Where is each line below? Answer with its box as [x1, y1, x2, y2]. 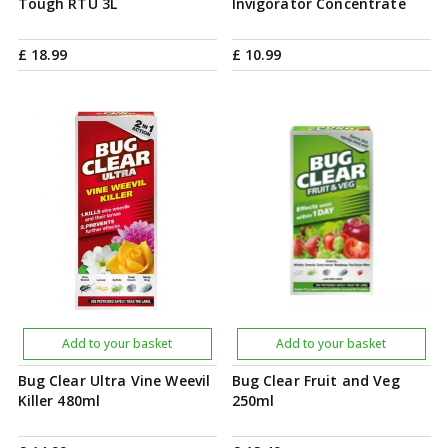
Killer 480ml [17, 391, 101, 410]
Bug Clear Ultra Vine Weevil [17, 371, 211, 390]
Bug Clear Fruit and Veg [231, 371, 400, 390]
